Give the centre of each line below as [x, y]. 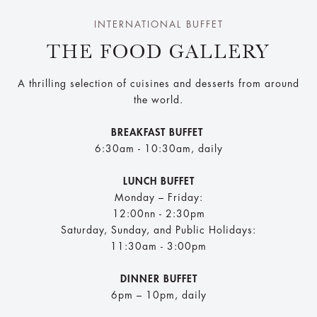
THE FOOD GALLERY [158, 52]
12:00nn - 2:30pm [158, 214]
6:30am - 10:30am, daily [158, 149]
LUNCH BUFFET [158, 181]
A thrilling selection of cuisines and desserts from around [158, 84]
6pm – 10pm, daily [158, 295]
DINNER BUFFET [158, 279]
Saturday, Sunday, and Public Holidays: [158, 230]
